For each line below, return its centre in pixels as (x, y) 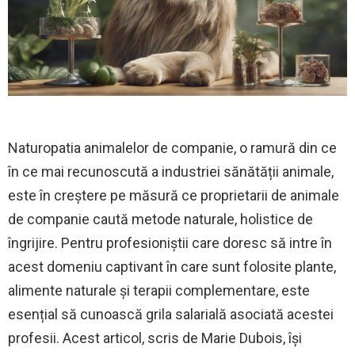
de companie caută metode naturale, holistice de (160, 219)
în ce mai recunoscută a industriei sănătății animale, (171, 171)
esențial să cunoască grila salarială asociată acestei (171, 314)
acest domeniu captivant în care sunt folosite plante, (172, 266)
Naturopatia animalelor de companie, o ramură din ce (172, 147)
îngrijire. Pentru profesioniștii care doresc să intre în (170, 242)
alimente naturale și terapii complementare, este (159, 290)
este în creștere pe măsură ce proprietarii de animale (174, 195)
